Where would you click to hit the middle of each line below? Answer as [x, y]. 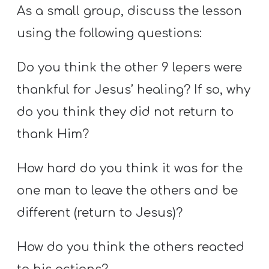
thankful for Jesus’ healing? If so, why [134, 89]
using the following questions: [110, 33]
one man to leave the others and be [128, 191]
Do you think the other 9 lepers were [130, 67]
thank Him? [53, 134]
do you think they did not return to [125, 112]
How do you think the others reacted [131, 247]
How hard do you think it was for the [130, 169]
